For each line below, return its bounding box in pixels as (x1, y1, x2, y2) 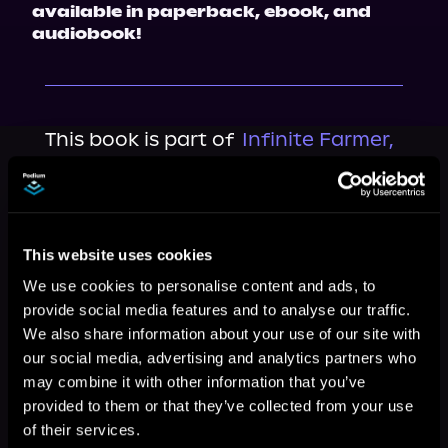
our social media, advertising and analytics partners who (23, 349, 416, 367)
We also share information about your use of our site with (23, 325, 421, 343)
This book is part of (44, 128, 234, 151)
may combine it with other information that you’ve (23, 373, 366, 391)
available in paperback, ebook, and (32, 2, 371, 21)
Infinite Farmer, (241, 128, 394, 151)
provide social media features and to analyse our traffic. (23, 301, 411, 319)
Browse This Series (44, 195, 241, 218)
